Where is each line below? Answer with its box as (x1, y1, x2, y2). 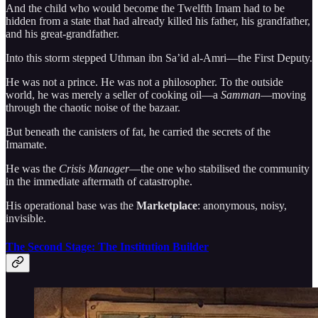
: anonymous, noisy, (197, 199, 287, 212)
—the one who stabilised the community (129, 163, 309, 175)
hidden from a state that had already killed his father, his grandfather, (6, 15, 310, 28)
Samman (221, 89, 261, 102)
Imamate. (6, 138, 47, 151)
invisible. (6, 212, 46, 225)
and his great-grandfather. (6, 28, 119, 40)
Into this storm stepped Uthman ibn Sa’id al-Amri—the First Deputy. (6, 52, 312, 65)
